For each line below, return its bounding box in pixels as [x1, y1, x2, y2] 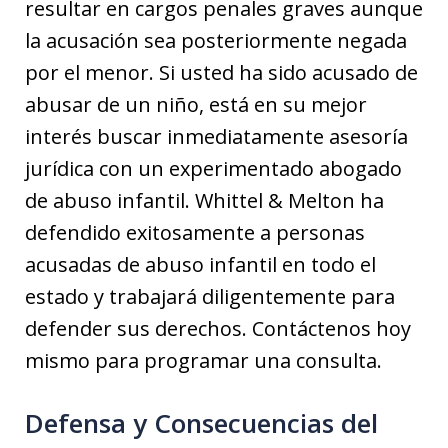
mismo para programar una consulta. [25, 347, 382, 375]
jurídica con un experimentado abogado [25, 155, 402, 183]
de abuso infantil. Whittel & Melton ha [25, 187, 384, 215]
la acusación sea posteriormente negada [25, 27, 407, 55]
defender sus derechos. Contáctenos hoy [25, 315, 411, 343]
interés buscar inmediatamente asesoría [25, 123, 408, 151]
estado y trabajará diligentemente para [25, 283, 395, 311]
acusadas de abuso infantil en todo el [25, 251, 376, 279]
